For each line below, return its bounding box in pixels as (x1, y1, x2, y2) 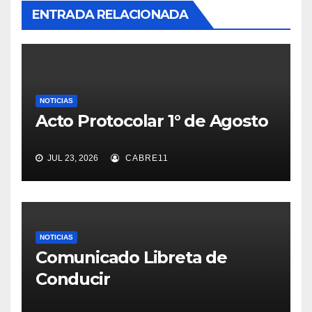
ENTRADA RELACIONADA (32, 7, 188, 23)
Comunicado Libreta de (36, 247, 227, 267)
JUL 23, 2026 (45, 153, 98, 164)
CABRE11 (123, 153, 169, 164)
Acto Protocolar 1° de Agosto (36, 111, 272, 131)
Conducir (36, 269, 110, 289)
